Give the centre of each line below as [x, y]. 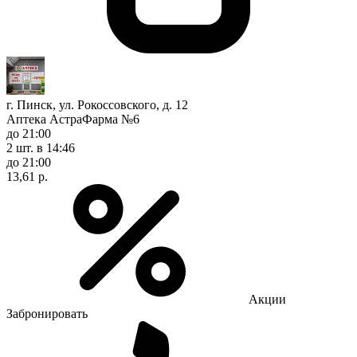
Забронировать [47, 313]
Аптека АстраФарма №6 [73, 119]
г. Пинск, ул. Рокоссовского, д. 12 [97, 104]
